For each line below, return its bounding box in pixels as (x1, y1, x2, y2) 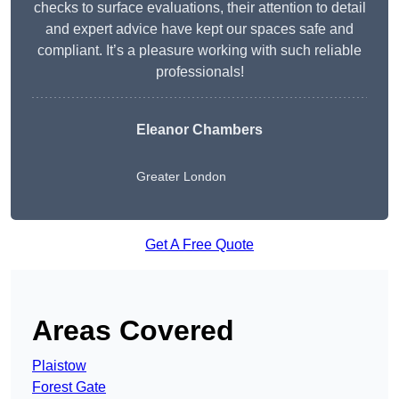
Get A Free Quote (145, 237, 254, 253)
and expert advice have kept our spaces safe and (45, 21, 354, 37)
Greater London (136, 169, 226, 184)
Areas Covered (32, 314, 234, 347)
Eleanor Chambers (136, 122, 263, 138)
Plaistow (32, 358, 86, 374)
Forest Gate (32, 379, 106, 395)
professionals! (155, 64, 244, 80)
